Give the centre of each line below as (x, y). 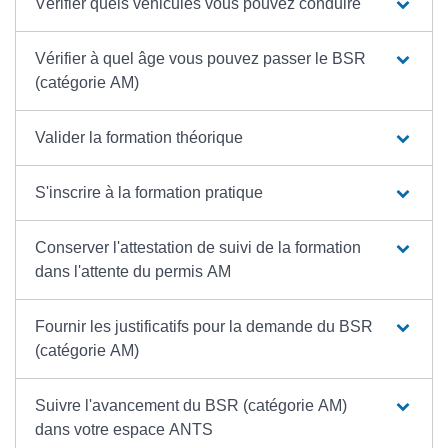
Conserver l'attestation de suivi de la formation (198, 247)
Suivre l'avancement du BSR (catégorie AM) (191, 405)
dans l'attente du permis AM (133, 271)
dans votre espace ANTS (124, 429)
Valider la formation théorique (139, 137)
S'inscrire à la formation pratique (149, 192)
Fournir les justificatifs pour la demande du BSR (204, 326)
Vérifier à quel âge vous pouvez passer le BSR (201, 58)
